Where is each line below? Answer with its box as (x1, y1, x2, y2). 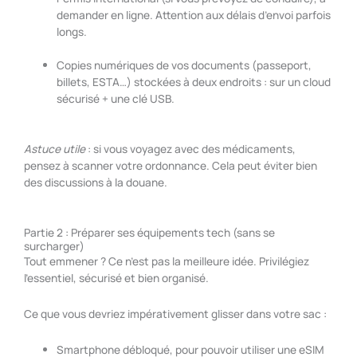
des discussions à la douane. (24, 174, 167, 190)
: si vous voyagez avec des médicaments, (85, 140, 296, 156)
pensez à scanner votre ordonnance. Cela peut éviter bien (24, 157, 317, 173)
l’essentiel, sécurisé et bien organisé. (24, 269, 209, 285)
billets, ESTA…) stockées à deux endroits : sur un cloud (57, 74, 331, 90)
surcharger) (24, 237, 84, 253)
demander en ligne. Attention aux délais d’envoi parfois (57, 7, 331, 23)
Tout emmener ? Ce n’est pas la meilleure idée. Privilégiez (24, 253, 309, 269)
